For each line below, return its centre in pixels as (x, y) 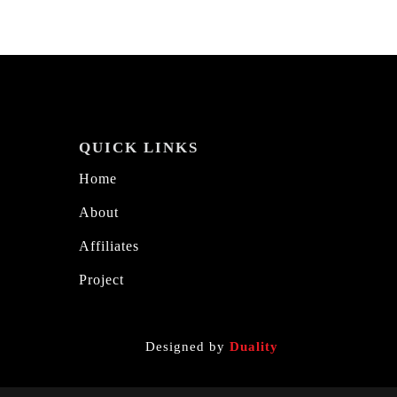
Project (102, 280)
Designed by (187, 346)
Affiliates (109, 246)
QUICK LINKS (139, 148)
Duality (253, 346)
